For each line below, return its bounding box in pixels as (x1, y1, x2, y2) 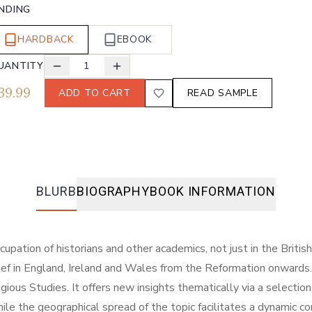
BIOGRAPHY (76, 184, 150, 199)
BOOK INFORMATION (150, 184, 276, 199)
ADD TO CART (58, 86, 131, 100)
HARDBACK (17, 33, 74, 47)
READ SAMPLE (187, 86, 258, 100)
